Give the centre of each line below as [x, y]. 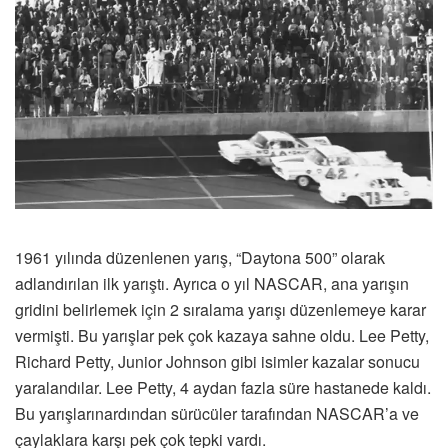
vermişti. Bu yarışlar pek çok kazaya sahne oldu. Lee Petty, [222, 336]
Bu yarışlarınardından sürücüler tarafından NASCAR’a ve [217, 414]
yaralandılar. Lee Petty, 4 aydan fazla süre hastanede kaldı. [223, 388]
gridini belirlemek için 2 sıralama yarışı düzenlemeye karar [220, 310]
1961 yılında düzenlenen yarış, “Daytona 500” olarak [200, 258]
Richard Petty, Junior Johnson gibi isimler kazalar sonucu [217, 362]
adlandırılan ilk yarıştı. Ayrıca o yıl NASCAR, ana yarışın [212, 284]
